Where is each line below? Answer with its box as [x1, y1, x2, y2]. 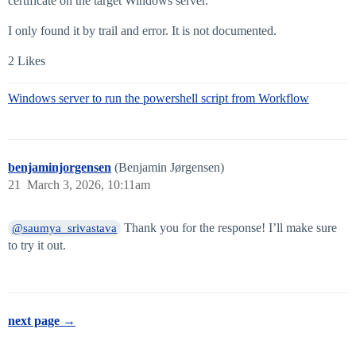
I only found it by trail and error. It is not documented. [8, 24, 277, 38]
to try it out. [8, 238, 66, 253]
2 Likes [8, 54, 45, 68]
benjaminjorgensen [8, 161, 111, 175]
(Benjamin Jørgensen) [114, 161, 224, 175]
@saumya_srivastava [12, 222, 118, 235]
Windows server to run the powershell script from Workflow [8, 91, 309, 106]
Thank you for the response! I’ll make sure [121, 221, 338, 235]
